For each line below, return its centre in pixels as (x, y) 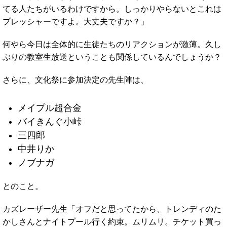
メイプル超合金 (50, 108)
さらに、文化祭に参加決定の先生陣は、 (75, 80)
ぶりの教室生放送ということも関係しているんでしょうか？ (112, 57)
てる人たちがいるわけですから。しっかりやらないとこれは (112, 9)
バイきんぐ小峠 (50, 121)
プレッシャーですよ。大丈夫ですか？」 (75, 21)
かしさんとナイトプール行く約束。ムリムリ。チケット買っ (112, 221)
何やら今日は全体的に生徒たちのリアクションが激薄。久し (112, 44)
